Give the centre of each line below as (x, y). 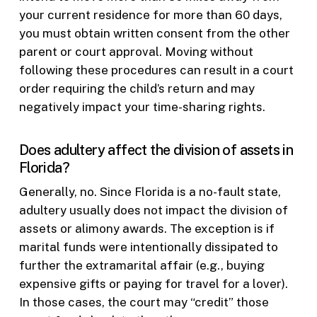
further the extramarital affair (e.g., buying (142, 265)
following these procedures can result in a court (156, 70)
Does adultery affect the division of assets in (156, 150)
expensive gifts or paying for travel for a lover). (153, 283)
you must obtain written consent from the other (154, 34)
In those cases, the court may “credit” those (144, 302)
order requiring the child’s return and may (137, 89)
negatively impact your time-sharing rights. (142, 107)
